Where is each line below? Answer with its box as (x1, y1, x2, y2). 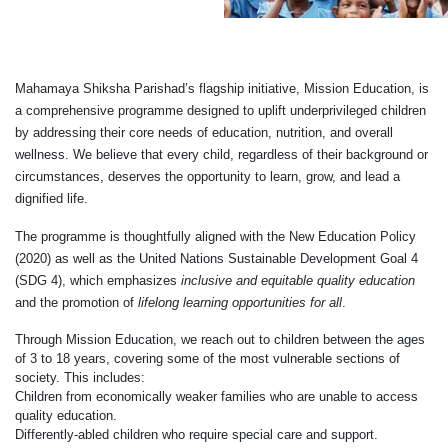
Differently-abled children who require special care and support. (15, 427, 378, 443)
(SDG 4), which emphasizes (15, 273, 181, 289)
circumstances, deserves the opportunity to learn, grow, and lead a (15, 169, 400, 185)
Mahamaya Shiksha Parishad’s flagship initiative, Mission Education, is (15, 81, 429, 97)
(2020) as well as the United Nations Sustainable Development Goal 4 (15, 251, 418, 267)
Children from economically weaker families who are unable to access (15, 389, 418, 405)
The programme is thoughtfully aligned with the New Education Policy (15, 229, 416, 245)
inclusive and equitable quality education (181, 273, 415, 289)
